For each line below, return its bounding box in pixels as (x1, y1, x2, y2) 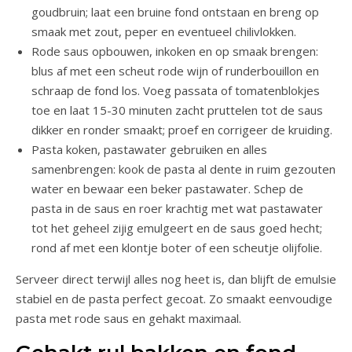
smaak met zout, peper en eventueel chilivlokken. (31, 23, 296, 39)
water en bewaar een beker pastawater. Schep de (31, 180, 303, 196)
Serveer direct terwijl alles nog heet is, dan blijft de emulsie (16, 270, 336, 287)
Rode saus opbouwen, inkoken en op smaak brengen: (31, 42, 318, 59)
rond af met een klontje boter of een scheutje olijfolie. (31, 239, 322, 255)
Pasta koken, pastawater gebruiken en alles (31, 141, 267, 157)
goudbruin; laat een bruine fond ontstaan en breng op (31, 3, 319, 20)
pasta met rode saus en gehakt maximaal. (16, 310, 241, 326)
